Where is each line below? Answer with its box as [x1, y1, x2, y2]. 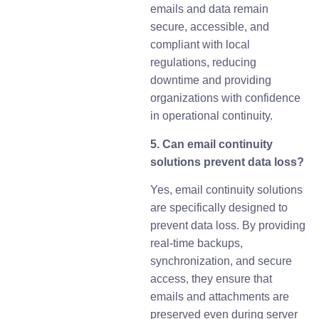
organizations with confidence [150, 92, 301, 105]
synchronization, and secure [150, 255, 293, 268]
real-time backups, [150, 237, 244, 250]
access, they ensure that [150, 273, 273, 286]
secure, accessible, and [150, 21, 270, 33]
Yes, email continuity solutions [150, 184, 303, 197]
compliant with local [150, 38, 251, 51]
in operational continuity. [150, 110, 273, 122]
